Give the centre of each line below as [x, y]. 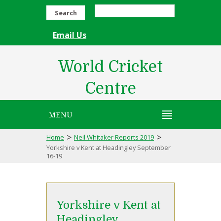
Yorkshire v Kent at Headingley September [109, 147]
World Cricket [110, 67]
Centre [110, 89]
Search [66, 13]
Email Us [70, 35]
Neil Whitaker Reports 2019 [114, 137]
